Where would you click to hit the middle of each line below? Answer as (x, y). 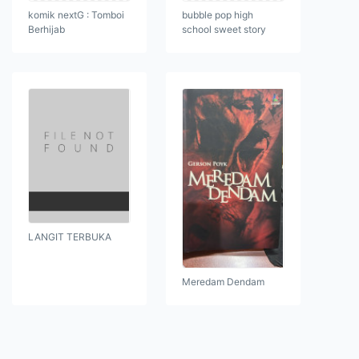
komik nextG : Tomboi (76, 15)
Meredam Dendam (223, 281)
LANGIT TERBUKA (70, 236)
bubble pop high (218, 15)
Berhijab (46, 30)
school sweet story (224, 30)
